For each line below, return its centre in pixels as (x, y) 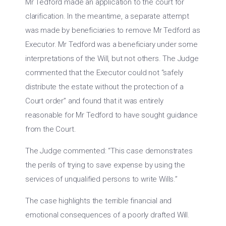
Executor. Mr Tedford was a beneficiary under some (111, 44)
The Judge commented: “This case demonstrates (109, 151)
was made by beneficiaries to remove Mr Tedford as (113, 30)
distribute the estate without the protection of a (104, 87)
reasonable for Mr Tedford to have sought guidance (111, 115)
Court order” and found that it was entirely (94, 101)
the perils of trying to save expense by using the (105, 165)
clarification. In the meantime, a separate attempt (107, 16)
